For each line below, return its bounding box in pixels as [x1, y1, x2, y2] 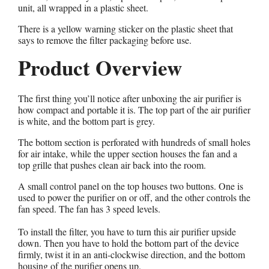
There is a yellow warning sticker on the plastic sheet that [18, 22, 233, 35]
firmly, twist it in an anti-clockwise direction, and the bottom [18, 247, 245, 261]
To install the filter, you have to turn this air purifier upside [18, 225, 236, 238]
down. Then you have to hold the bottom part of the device [18, 236, 239, 249]
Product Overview [18, 52, 182, 83]
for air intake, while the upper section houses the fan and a [18, 147, 237, 160]
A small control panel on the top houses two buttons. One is [18, 179, 243, 192]
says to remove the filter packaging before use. [18, 33, 192, 46]
